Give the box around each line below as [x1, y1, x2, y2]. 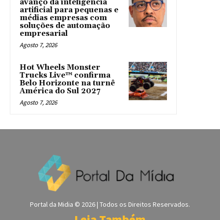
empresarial [20, 28, 68, 38]
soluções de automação [20, 21, 110, 30]
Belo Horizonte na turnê [20, 78, 115, 88]
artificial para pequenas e [20, 5, 118, 15]
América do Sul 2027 [20, 86, 100, 96]
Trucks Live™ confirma [20, 70, 110, 80]
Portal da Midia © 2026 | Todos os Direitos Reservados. [30, 200, 190, 209]
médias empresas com [20, 13, 107, 23]
